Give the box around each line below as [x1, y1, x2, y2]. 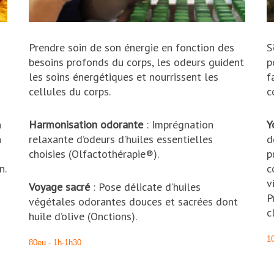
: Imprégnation [143, 117, 214, 132]
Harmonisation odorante [29, 117, 144, 132]
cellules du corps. [29, 84, 111, 99]
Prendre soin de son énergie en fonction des [29, 40, 235, 55]
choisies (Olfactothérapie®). [29, 147, 160, 161]
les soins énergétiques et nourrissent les [29, 70, 219, 84]
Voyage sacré [29, 180, 91, 194]
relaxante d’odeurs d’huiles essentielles [29, 132, 213, 147]
